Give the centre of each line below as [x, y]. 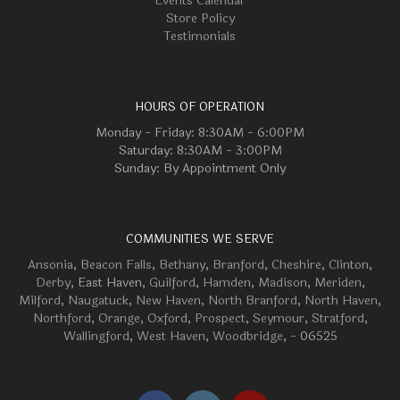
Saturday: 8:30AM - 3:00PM [200, 150]
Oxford [167, 318]
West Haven [171, 336]
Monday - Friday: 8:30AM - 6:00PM [200, 133]
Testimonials [200, 36]
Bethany [182, 265]
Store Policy [200, 18]
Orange [119, 318]
